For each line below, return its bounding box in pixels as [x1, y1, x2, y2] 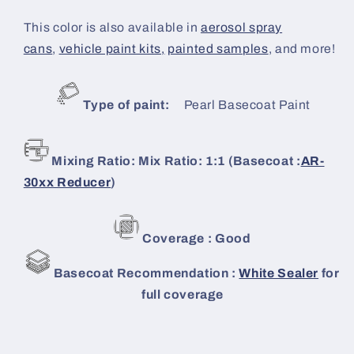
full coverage [141, 288, 224, 302]
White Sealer [239, 266, 319, 281]
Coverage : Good [139, 232, 251, 246]
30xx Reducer [23, 175, 111, 190]
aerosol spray [200, 21, 283, 35]
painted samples [168, 42, 269, 56]
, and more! [268, 42, 336, 56]
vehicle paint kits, [58, 42, 165, 56]
